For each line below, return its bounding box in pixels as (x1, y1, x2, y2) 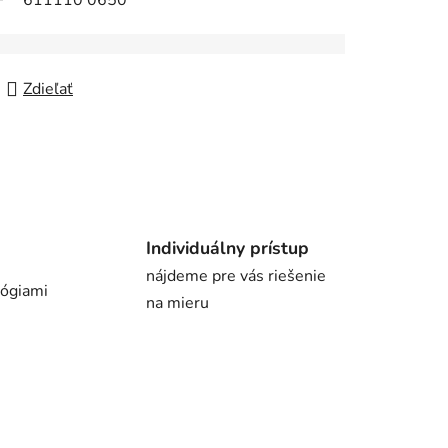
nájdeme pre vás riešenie (145, 265, 326, 288)
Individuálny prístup (145, 236, 309, 261)
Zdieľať (23, 78, 73, 101)
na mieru (145, 292, 209, 315)
